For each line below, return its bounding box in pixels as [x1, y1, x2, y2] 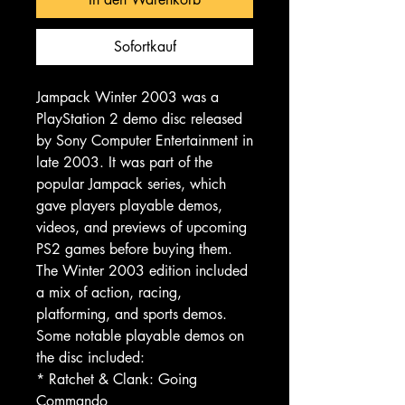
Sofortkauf [113, 36, 176, 56]
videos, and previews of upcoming [36, 217, 247, 237]
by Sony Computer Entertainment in [36, 130, 253, 150]
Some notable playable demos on [36, 325, 244, 345]
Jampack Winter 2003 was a [36, 87, 219, 107]
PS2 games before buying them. [36, 239, 232, 259]
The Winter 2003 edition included [36, 260, 248, 280]
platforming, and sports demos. [36, 304, 227, 324]
